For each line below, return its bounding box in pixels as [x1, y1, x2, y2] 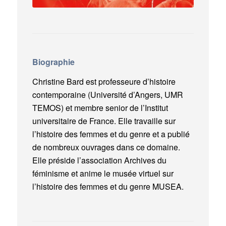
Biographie [32, 55, 75, 68]
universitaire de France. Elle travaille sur [32, 115, 176, 127]
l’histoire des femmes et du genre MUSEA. [32, 181, 184, 193]
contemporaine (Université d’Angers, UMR [32, 89, 183, 101]
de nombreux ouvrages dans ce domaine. [32, 141, 180, 153]
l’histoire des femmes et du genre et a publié [32, 128, 190, 140]
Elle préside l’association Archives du [32, 154, 166, 166]
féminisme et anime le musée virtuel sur [32, 167, 174, 180]
